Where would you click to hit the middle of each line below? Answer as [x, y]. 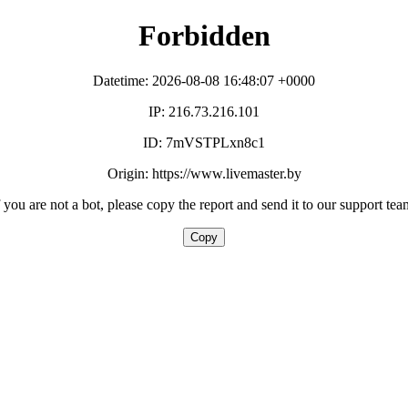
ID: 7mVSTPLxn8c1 [204, 142]
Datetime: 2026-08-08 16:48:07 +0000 [204, 80]
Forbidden [204, 36]
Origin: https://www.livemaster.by [204, 173]
